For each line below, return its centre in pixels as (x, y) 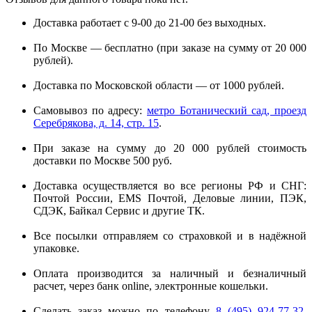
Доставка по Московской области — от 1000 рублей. (159, 85)
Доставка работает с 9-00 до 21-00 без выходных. (150, 22)
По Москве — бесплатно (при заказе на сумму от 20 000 (170, 47)
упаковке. (56, 248)
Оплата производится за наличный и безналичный (170, 273)
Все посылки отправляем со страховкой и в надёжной (170, 235)
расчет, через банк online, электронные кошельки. (151, 286)
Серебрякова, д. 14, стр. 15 (96, 123)
